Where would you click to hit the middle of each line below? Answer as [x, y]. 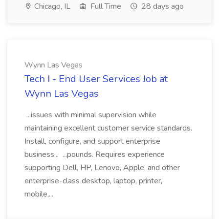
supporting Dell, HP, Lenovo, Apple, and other [102, 168]
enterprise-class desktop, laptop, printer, [93, 181]
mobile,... [40, 194]
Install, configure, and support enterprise [92, 141]
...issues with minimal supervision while [90, 115]
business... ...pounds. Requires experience [95, 154]
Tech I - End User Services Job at [96, 79]
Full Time [105, 6]
